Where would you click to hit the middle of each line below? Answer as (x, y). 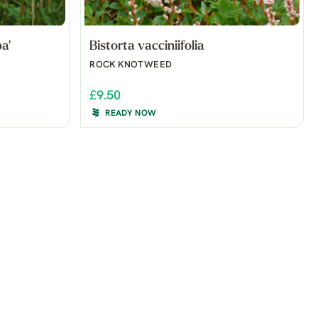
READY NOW (131, 113)
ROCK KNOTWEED (131, 65)
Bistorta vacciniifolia (147, 46)
